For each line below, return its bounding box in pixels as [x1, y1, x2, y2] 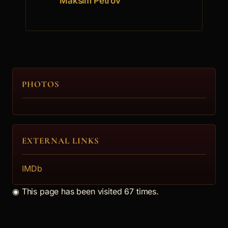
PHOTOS [22, 79, 60, 90]
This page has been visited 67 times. [19, 186, 159, 196]
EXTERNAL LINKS [22, 135, 100, 146]
